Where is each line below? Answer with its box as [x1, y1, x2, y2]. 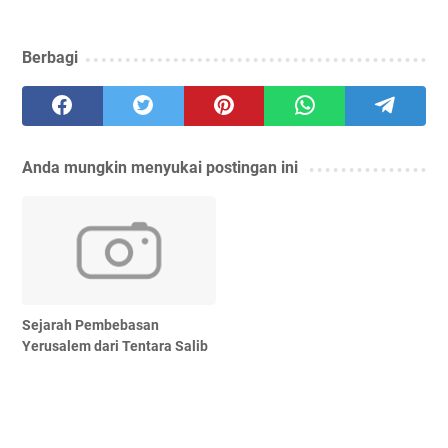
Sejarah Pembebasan [22, 316, 159, 333]
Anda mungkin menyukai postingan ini [22, 157, 298, 177]
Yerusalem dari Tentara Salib [22, 337, 208, 354]
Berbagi [22, 47, 78, 67]
